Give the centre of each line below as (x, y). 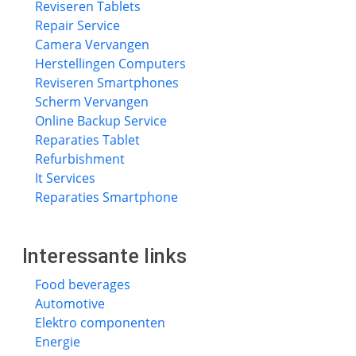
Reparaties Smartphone (106, 197)
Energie (58, 342)
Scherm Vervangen (92, 102)
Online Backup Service (101, 121)
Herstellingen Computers (110, 64)
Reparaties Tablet (87, 140)
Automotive (70, 304)
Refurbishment (80, 159)
